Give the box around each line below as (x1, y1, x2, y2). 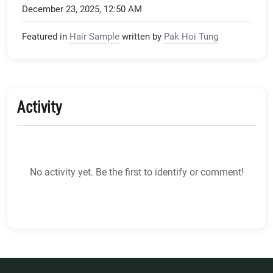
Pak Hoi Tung (164, 31, 218, 42)
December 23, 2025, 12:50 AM (22, 4, 142, 15)
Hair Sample (69, 31, 119, 42)
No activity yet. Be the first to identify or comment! (29, 166, 244, 178)
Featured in (22, 31, 67, 42)
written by (122, 31, 161, 42)
